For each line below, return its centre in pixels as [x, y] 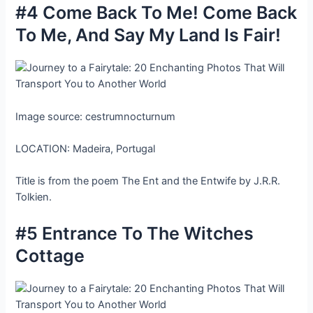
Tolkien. [34, 197]
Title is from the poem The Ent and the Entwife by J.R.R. [148, 181]
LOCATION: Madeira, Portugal [86, 149]
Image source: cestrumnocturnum [96, 116]
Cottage [50, 255]
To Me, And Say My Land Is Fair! [148, 35]
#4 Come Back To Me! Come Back [156, 13]
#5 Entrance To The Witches [135, 233]
